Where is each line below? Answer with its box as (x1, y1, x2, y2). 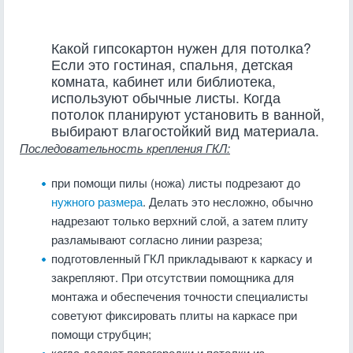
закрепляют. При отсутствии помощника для (51, 269, 294, 285)
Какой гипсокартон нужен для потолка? (51, 38, 311, 58)
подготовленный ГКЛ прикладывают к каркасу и (51, 250, 312, 266)
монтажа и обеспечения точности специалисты (51, 288, 308, 304)
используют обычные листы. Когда (51, 87, 281, 107)
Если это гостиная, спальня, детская (51, 54, 293, 74)
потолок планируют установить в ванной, (51, 104, 325, 124)
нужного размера (51, 193, 143, 210)
